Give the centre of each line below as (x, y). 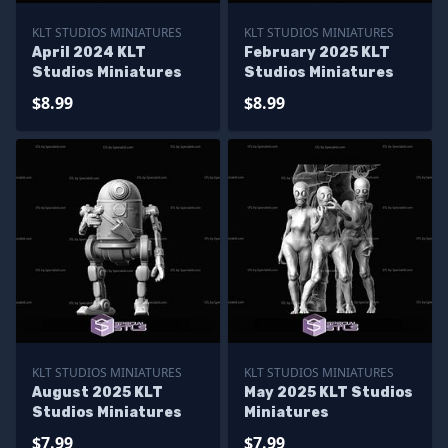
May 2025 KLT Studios (328, 392)
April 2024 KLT (89, 52)
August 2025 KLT (97, 392)
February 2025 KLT (317, 52)
